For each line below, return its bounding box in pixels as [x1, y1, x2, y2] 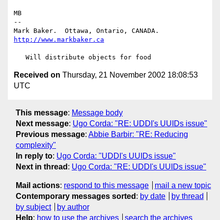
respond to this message [64, 181, 149, 190]
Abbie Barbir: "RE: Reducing [88, 130, 188, 138]
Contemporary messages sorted [16, 192, 136, 200]
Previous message [16, 130, 85, 138]
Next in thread [16, 162, 68, 171]
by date [140, 192, 165, 200]
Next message [16, 119, 69, 128]
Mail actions [16, 181, 60, 190]
